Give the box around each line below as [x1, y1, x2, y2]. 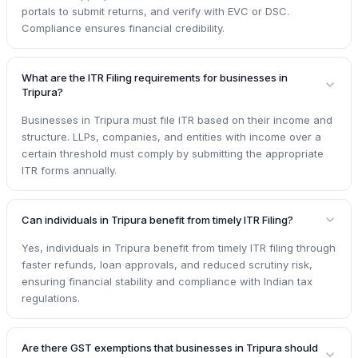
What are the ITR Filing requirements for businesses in [22, 70, 288, 84]
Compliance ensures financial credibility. [22, 21, 225, 34]
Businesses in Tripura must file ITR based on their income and [22, 113, 332, 126]
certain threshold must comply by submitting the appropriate [22, 146, 324, 160]
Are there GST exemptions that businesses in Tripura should [22, 340, 318, 354]
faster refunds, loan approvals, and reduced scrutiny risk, [22, 257, 312, 271]
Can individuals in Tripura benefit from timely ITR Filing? [22, 213, 293, 226]
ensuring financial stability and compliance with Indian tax [22, 274, 312, 288]
